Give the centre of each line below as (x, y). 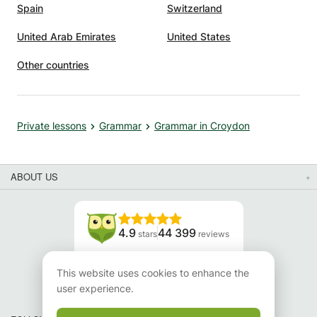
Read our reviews (158, 271)
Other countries (53, 65)
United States (199, 36)
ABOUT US (34, 177)
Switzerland (195, 8)
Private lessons (52, 126)
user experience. (95, 288)
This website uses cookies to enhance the (153, 273)
